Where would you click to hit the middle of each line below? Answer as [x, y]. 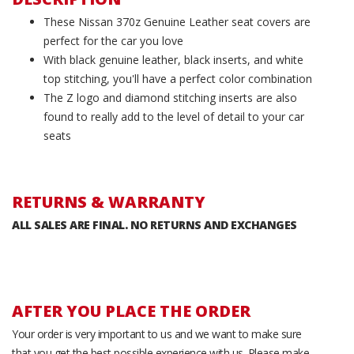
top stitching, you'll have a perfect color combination [178, 78]
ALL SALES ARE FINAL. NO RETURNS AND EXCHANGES [154, 224]
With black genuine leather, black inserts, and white [173, 59]
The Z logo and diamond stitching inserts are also [170, 97]
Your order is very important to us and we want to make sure [157, 333]
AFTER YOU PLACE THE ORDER [131, 311]
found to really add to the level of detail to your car [174, 116]
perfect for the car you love [113, 40]
